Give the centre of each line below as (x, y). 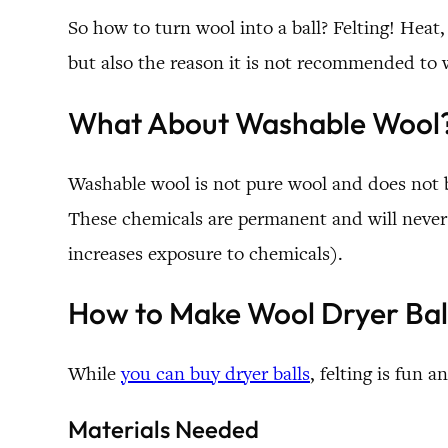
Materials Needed (163, 429)
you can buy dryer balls (215, 374)
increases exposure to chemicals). (205, 253)
